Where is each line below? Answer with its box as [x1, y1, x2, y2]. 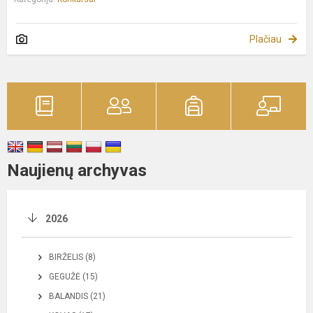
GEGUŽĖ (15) [49, 272, 98, 282]
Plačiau [249, 34, 282, 45]
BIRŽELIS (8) [49, 252, 96, 263]
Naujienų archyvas [7, 161, 147, 181]
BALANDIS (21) [49, 291, 105, 302]
